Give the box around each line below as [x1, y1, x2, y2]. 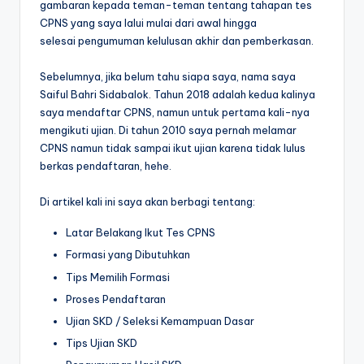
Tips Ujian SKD [66, 336, 137, 349]
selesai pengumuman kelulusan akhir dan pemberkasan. [40, 34, 314, 48]
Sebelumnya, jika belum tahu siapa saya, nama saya [40, 70, 296, 84]
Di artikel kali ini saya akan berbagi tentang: [40, 195, 255, 209]
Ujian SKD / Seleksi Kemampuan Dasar [66, 314, 254, 327]
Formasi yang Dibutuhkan [66, 248, 190, 262]
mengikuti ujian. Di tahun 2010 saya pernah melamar [40, 123, 297, 137]
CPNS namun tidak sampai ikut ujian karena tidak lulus [40, 141, 305, 155]
